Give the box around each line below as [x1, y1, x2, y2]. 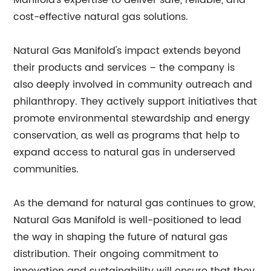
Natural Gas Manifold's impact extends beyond [13, 43, 241, 59]
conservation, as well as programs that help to [13, 128, 240, 143]
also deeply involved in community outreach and [13, 77, 253, 93]
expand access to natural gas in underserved [13, 145, 236, 160]
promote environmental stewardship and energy [13, 111, 250, 126]
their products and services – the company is [13, 60, 235, 76]
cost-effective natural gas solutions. [13, 9, 189, 25]
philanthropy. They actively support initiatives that [13, 94, 258, 109]
